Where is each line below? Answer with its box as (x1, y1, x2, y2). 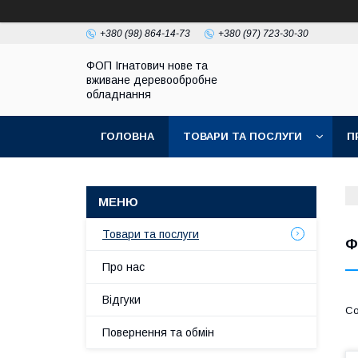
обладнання (86, 88, 151, 101)
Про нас (102, 261, 145, 273)
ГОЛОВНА (101, 130, 154, 142)
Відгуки (102, 293, 141, 306)
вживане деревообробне (86, 74, 217, 86)
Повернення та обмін (102, 326, 214, 339)
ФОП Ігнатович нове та (86, 59, 208, 72)
